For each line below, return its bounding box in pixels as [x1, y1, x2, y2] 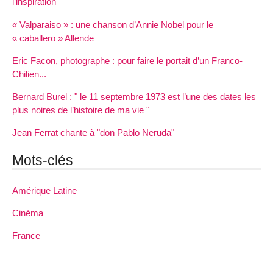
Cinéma [12, 208, 43, 219]
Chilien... [12, 68, 46, 79]
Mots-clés [12, 152, 73, 168]
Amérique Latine [12, 185, 77, 196]
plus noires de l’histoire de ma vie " [12, 104, 149, 115]
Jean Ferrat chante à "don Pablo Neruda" [12, 127, 174, 138]
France [12, 230, 40, 241]
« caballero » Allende [12, 32, 94, 43]
